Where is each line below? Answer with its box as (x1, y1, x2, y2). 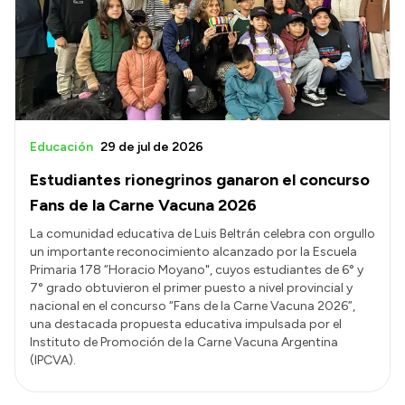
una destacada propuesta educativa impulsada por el (30, 316, 342, 332)
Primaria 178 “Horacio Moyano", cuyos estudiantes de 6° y (30, 261, 363, 278)
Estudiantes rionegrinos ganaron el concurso (30, 169, 370, 190)
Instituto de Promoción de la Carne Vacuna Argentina (30, 334, 338, 350)
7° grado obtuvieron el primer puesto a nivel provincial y (30, 279, 353, 296)
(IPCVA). (30, 352, 76, 368)
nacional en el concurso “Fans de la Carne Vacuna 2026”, (30, 297, 355, 314)
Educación (30, 138, 93, 155)
